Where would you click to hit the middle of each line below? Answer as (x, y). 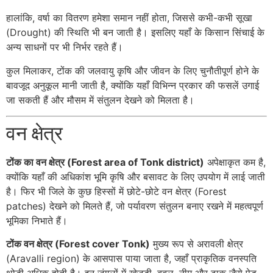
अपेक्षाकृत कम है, (235, 162)
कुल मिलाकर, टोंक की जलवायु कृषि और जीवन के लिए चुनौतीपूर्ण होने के (133, 70)
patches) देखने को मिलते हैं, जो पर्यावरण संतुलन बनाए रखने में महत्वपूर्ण (135, 206)
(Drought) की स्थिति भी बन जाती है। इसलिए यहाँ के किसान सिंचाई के (135, 33)
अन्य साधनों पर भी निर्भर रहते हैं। (65, 47)
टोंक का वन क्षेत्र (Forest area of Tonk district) (105, 162)
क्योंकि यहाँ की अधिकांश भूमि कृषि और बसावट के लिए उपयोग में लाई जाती (136, 177)
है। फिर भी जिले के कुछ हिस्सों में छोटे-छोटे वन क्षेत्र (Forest (116, 192)
